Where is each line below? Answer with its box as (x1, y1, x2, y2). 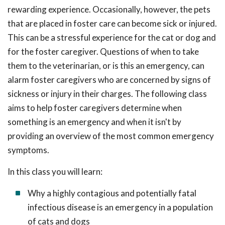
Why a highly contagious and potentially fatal (28, 188, 196, 198)
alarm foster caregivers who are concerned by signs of (8, 74, 211, 85)
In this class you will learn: (8, 166, 102, 177)
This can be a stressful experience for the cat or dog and (8, 32, 216, 43)
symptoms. (8, 145, 49, 155)
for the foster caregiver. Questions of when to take (8, 46, 199, 57)
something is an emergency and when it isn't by (8, 117, 181, 127)
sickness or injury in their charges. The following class (8, 88, 207, 99)
